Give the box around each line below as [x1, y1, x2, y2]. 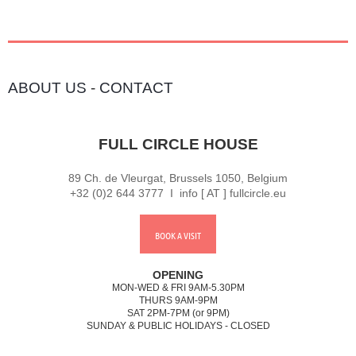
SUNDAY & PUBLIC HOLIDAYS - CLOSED [86, 320, 270, 331]
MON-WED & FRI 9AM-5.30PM [111, 282, 245, 293]
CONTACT [99, 79, 173, 97]
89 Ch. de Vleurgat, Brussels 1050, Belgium [68, 171, 288, 184]
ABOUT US [8, 79, 87, 97]
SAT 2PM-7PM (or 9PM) [126, 308, 230, 319]
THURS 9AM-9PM [138, 295, 218, 306]
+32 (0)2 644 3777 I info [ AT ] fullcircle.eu [70, 186, 286, 199]
